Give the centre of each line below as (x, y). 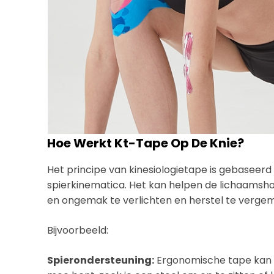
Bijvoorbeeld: (78, 230)
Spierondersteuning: (101, 260)
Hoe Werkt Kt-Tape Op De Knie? (146, 143)
